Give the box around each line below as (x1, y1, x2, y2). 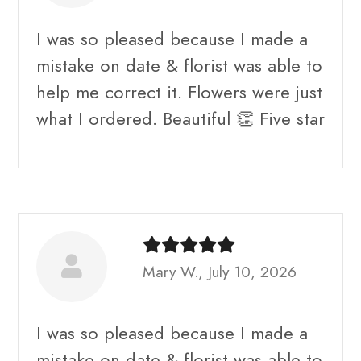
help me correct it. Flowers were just (36, 79, 322, 105)
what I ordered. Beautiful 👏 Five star (36, 106, 325, 131)
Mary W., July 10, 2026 (143, 260, 297, 283)
